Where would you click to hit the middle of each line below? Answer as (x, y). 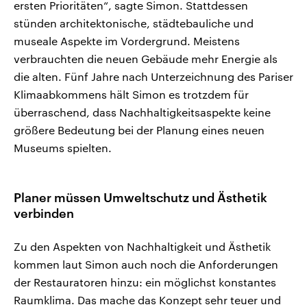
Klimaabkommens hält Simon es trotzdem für (131, 95)
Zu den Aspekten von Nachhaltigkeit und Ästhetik (142, 247)
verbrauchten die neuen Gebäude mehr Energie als (146, 59)
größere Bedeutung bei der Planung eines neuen (139, 130)
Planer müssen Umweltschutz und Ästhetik (140, 198)
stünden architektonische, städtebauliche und (134, 23)
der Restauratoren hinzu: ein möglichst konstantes (145, 282)
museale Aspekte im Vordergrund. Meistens (127, 41)
